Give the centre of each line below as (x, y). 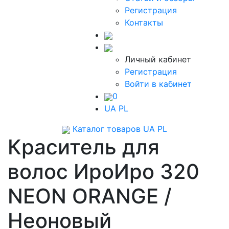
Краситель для (84, 147)
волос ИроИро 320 (104, 171)
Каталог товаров (105, 129)
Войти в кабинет (158, 84)
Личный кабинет (158, 59)
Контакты (144, 22)
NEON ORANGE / (90, 196)
